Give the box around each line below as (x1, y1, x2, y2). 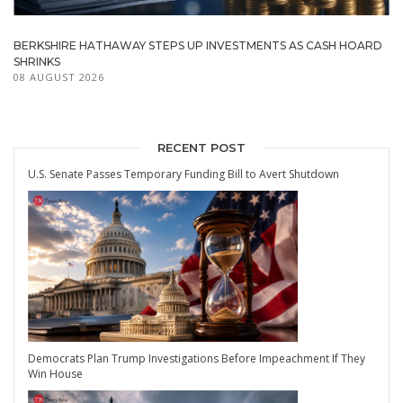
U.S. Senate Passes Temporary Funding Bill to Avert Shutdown (28, 166, 339, 182)
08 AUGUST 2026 (13, 69, 104, 84)
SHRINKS (13, 54, 60, 68)
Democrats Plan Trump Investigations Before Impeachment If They (28, 351, 365, 367)
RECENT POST (157, 139, 246, 155)
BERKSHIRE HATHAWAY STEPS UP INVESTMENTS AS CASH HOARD (13, 38, 382, 52)
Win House (28, 366, 83, 382)
